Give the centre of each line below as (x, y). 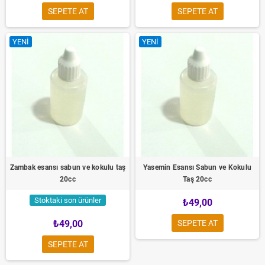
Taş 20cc (197, 179)
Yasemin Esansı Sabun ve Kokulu (197, 167)
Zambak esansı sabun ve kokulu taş (68, 167)
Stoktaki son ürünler (68, 200)
